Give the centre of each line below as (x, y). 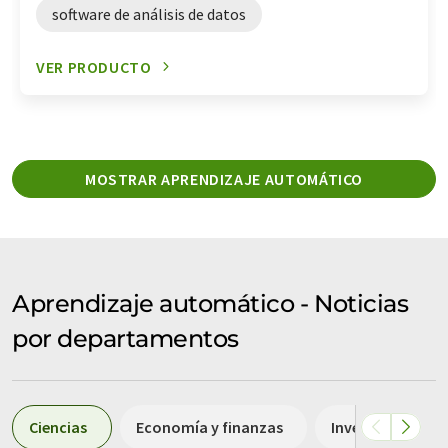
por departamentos (125, 338)
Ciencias (58, 426)
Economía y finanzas (209, 426)
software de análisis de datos (149, 13)
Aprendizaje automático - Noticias (210, 303)
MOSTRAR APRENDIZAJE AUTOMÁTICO (224, 178)
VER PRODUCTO (94, 66)
